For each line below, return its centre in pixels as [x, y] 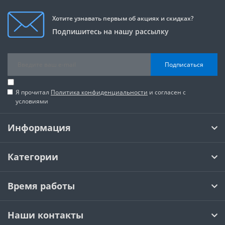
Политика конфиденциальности [99, 92]
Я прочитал [33, 92]
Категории [33, 157]
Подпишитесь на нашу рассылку [110, 32]
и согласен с [167, 92]
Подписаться [184, 64]
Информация [39, 128]
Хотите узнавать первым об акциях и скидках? [123, 19]
